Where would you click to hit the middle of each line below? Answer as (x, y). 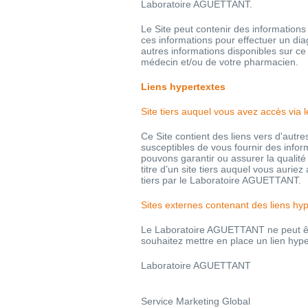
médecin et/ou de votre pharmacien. (220, 62)
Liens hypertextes (183, 86)
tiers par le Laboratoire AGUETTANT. (221, 180)
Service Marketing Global (196, 301)
